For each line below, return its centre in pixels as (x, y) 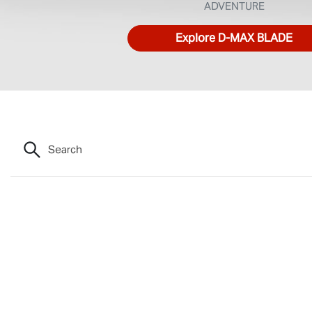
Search (65, 149)
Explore (195, 38)
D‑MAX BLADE (255, 38)
